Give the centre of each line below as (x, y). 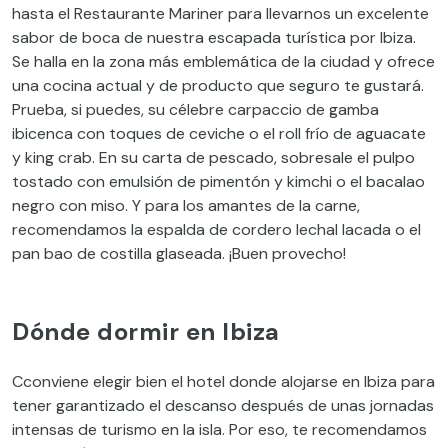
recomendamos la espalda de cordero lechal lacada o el (216, 230)
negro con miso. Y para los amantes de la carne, (186, 206)
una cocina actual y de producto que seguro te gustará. (218, 86)
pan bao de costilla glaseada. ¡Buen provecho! (179, 254)
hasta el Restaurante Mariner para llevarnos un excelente (220, 14)
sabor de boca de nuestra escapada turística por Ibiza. (214, 38)
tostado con (60, 182)
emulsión (141, 182)
